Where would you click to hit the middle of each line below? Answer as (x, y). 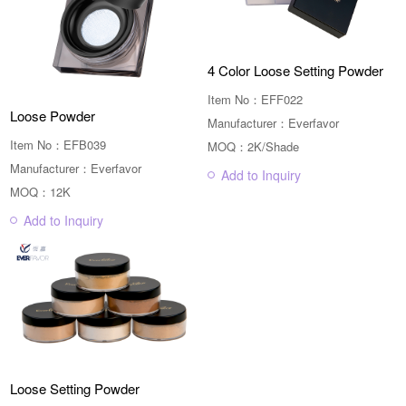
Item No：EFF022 (255, 99)
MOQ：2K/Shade (253, 146)
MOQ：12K (41, 191)
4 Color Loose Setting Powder (295, 70)
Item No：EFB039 (58, 144)
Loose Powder (53, 115)
